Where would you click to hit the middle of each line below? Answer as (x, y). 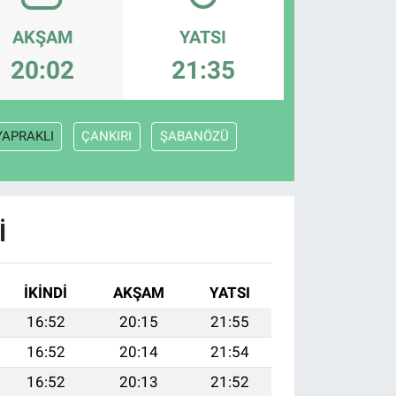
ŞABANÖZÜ (194, 137)
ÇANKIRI (107, 137)
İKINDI (46, 293)
